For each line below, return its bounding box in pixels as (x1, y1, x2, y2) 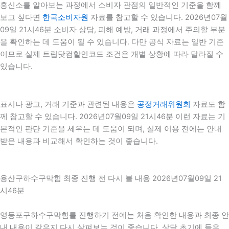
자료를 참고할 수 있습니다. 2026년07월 (88, 13, 227, 22)
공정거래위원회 (137, 99, 191, 109)
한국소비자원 (42, 13, 88, 22)
